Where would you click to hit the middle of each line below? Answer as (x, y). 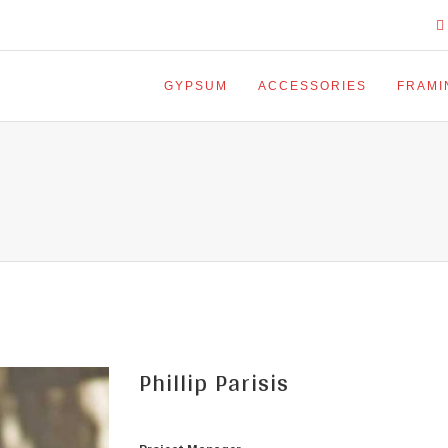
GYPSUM (196, 86)
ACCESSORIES (312, 86)
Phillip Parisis (214, 382)
